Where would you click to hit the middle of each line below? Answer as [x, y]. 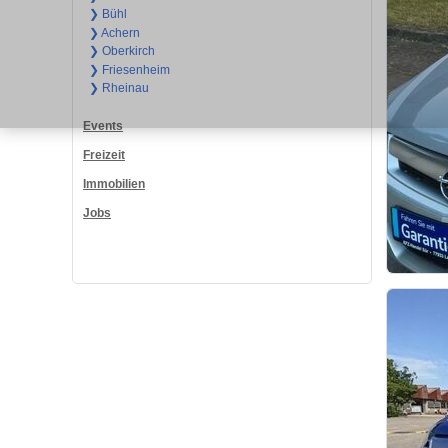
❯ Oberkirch [121, 51]
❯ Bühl [107, 14]
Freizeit [104, 155]
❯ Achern [114, 32]
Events [103, 126]
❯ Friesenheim [129, 69]
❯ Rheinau [118, 88]
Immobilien [114, 184]
